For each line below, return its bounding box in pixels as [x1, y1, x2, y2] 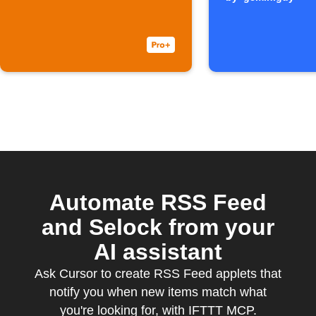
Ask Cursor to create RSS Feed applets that [35, 267, 281, 281]
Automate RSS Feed [49, 190, 267, 215]
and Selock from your [42, 214, 274, 240]
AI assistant [94, 239, 222, 265]
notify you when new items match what [49, 285, 267, 299]
